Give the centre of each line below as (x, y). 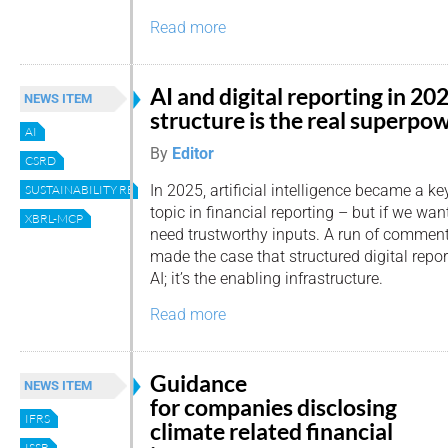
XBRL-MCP (54, 218)
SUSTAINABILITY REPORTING (106, 189)
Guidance (198, 383)
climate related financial (271, 431)
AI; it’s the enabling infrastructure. (266, 278)
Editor (193, 153)
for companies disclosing (273, 407)
